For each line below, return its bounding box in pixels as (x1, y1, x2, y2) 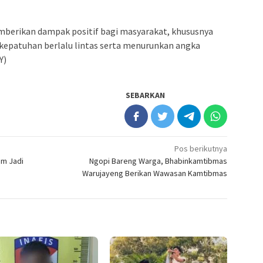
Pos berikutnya (174, 143, 228, 154)
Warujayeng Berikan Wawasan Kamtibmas (82, 168, 228, 179)
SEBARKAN (126, 90, 166, 101)
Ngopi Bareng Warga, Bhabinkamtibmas (89, 156, 228, 167)
